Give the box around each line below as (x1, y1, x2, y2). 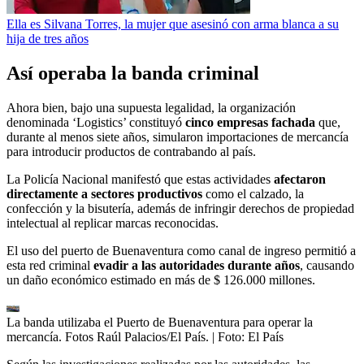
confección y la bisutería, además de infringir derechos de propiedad (6, 201, 354, 215)
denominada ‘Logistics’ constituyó (6, 115, 185, 129)
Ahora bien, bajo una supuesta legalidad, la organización (6, 100, 296, 115)
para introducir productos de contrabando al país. (6, 144, 256, 158)
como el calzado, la (202, 186, 304, 201)
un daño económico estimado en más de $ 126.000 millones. (6, 272, 315, 287)
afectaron (274, 171, 326, 186)
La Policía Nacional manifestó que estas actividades (6, 171, 274, 186)
